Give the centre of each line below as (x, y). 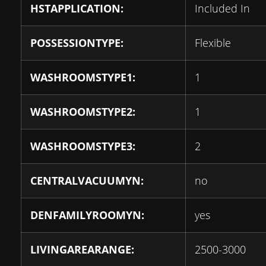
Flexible (213, 43)
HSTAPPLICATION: (77, 8)
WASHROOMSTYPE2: (83, 112)
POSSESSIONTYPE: (77, 43)
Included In (222, 8)
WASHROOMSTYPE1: (83, 77)
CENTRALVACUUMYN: (87, 180)
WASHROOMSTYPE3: (83, 146)
